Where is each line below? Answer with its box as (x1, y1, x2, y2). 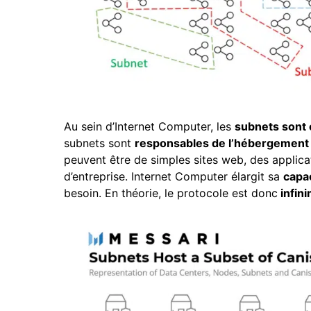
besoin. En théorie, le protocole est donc (64, 185, 278, 200)
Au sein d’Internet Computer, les (64, 119, 235, 133)
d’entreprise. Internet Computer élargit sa (64, 169, 283, 183)
